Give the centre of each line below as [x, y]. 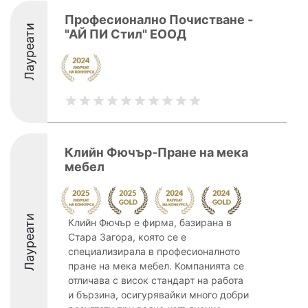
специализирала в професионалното [154, 251]
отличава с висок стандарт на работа [156, 280]
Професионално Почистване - [159, 20]
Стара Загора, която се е [127, 237]
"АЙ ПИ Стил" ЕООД [125, 34]
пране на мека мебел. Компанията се [156, 266]
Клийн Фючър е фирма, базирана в [150, 222]
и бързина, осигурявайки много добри [158, 295]
